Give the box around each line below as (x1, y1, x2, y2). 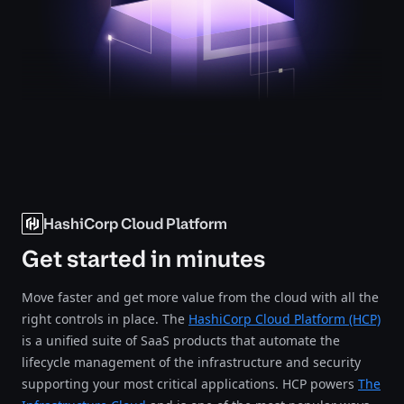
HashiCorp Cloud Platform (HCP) (188, 310, 381, 328)
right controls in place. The (22, 310, 188, 328)
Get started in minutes (22, 243, 265, 275)
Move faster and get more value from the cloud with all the (22, 289, 379, 307)
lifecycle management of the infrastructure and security (22, 353, 361, 372)
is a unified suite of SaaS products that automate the (22, 332, 340, 350)
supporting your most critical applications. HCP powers (22, 375, 358, 393)
